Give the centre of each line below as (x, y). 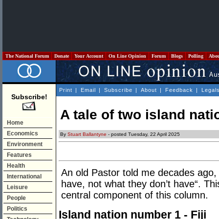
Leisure (17, 187)
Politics (17, 209)
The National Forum (27, 56)
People (16, 198)
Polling (196, 56)
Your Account (89, 56)
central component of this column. (135, 195)
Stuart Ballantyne (87, 134)
